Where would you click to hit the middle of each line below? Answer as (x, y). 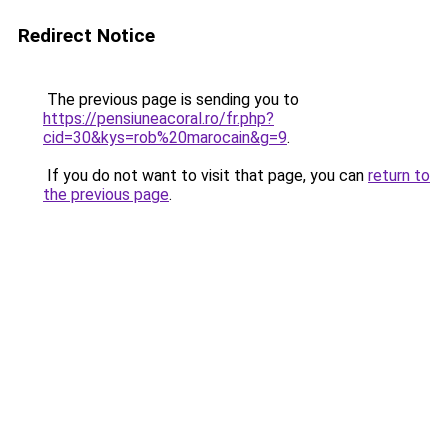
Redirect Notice (86, 35)
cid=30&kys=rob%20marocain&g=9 (165, 137)
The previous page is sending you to (171, 99)
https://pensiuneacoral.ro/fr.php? (158, 118)
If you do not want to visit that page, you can (205, 175)
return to (399, 175)
